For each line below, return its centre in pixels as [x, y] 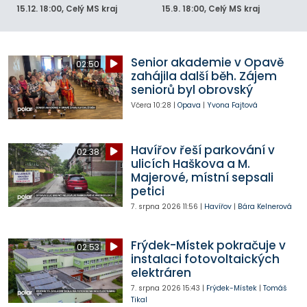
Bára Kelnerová [265, 206]
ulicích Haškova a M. [190, 163]
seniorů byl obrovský [192, 89]
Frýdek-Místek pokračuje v [208, 245]
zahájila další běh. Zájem [204, 76]
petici [147, 191]
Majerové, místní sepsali [202, 177]
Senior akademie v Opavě [207, 62]
